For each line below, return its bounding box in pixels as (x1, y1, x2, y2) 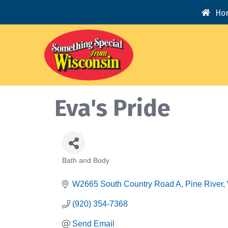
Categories (62, 162, 113, 175)
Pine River (185, 180, 223, 189)
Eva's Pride (54, 94, 170, 123)
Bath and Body (62, 157, 109, 165)
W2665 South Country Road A (72, 180, 181, 189)
